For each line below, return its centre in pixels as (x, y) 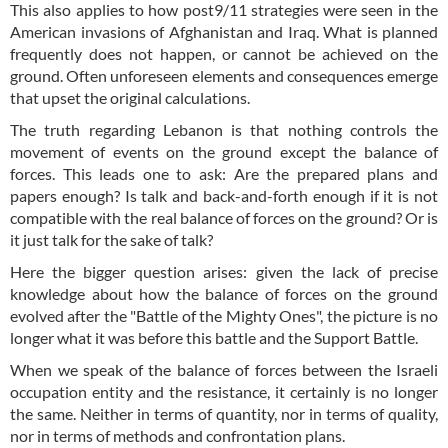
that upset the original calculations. (130, 97)
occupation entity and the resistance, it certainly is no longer (224, 391)
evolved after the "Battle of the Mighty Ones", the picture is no (224, 315)
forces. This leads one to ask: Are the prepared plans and (224, 173)
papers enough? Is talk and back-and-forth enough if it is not (224, 195)
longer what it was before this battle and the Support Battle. (215, 337)
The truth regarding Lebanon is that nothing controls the (224, 129)
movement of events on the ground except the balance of (224, 151)
